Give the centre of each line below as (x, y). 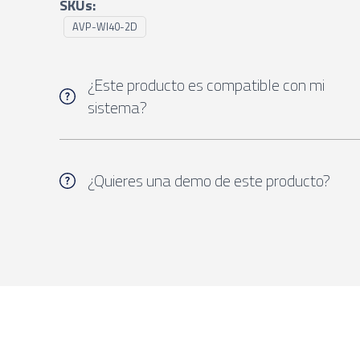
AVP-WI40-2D (105, 26)
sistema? (117, 107)
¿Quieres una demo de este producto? (209, 180)
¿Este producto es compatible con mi (206, 84)
